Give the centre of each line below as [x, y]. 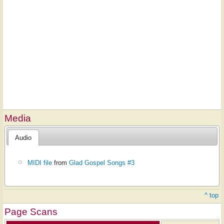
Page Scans [31, 212]
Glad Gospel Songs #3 [102, 162]
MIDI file [40, 162]
